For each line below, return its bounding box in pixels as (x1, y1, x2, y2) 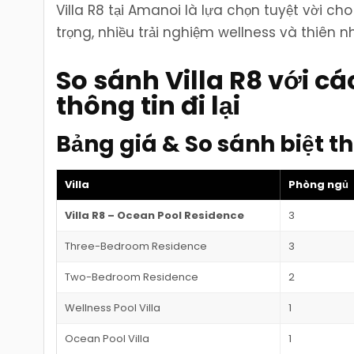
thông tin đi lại (56, 87, 241, 123)
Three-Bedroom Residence (65, 238, 208, 254)
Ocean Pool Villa (65, 330, 150, 346)
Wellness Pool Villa (65, 299, 161, 315)
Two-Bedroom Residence (65, 269, 199, 284)
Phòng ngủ (288, 176, 349, 192)
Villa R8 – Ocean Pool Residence (65, 207, 245, 223)
